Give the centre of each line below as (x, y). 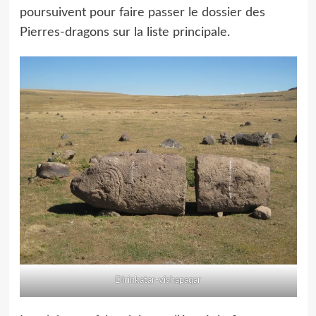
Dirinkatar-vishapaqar (158, 280)
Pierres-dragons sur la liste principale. (124, 32)
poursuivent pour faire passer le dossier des (142, 13)
